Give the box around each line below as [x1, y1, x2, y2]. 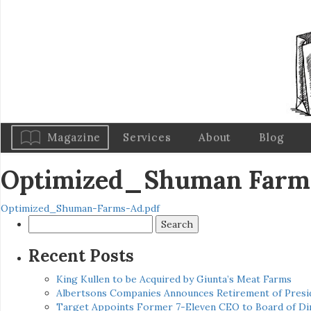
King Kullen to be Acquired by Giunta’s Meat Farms [56, 273, 292, 286]
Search [28, 215, 62, 228]
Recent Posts [28, 245, 134, 267]
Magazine [47, 131, 101, 144]
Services [123, 131, 171, 144]
